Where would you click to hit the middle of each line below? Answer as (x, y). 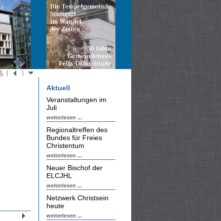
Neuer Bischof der (74, 168)
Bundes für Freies (74, 138)
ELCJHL (59, 176)
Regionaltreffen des (77, 130)
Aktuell (58, 88)
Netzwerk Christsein (77, 198)
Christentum (65, 146)
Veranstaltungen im (76, 100)
